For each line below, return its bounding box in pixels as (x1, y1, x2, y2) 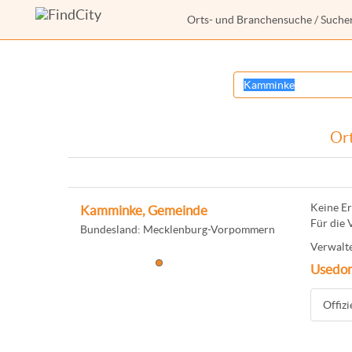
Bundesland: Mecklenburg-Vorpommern (80, 223, 275, 236)
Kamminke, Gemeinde (80, 203, 207, 218)
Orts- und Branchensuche (187, 13, 312, 26)
